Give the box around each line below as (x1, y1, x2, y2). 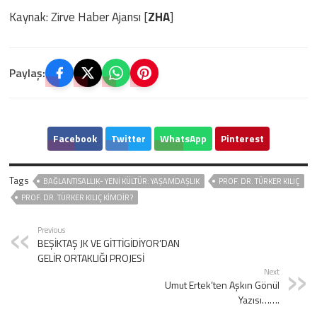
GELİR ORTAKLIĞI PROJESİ (38, 250, 145, 266)
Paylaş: (9, 64, 46, 82)
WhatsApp (159, 131, 207, 146)
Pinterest (220, 131, 264, 146)
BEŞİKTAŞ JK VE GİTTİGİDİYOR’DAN (38, 236, 180, 251)
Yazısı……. (238, 292, 279, 308)
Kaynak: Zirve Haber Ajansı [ (9, 8, 149, 27)
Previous (38, 224, 66, 236)
